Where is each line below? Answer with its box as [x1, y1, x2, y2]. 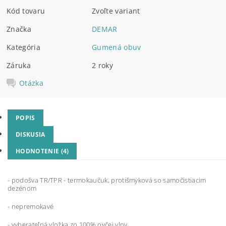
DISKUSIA [16, 130, 45, 139]
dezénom [8, 184, 37, 193]
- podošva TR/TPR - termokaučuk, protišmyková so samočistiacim [8, 176, 206, 185]
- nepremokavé [8, 202, 54, 211]
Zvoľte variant [92, 6, 140, 16]
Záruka [7, 60, 31, 70]
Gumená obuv [92, 42, 141, 52]
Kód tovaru [7, 6, 45, 16]
